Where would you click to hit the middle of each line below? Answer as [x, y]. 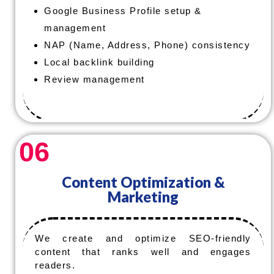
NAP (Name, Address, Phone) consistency [147, 45]
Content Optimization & [143, 182]
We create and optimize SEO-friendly [143, 238]
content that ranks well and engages [143, 252]
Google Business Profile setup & [123, 11]
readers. [55, 265]
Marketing [143, 197]
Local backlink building [99, 62]
